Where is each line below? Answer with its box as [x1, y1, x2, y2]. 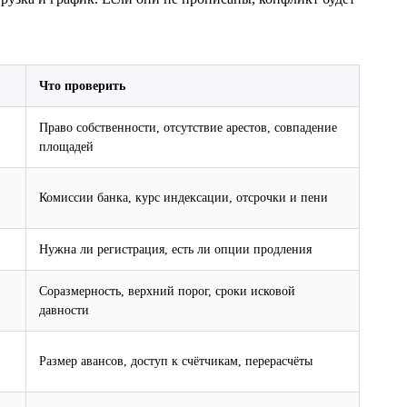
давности [39, 302, 89, 317]
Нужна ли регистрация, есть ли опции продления [39, 241, 312, 256]
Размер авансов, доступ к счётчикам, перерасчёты [39, 352, 313, 368]
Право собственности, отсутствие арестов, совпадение [39, 119, 337, 134]
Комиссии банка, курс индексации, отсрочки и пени [39, 189, 328, 204]
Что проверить [39, 77, 125, 93]
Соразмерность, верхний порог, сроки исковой [39, 283, 295, 298]
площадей [39, 138, 94, 154]
